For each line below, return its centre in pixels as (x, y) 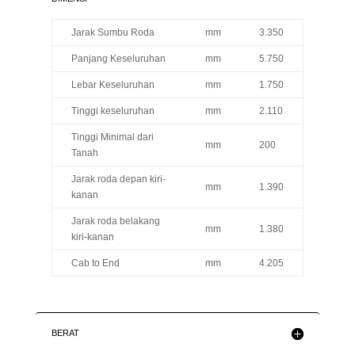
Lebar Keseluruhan (113, 85)
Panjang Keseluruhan (118, 59)
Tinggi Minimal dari (112, 137)
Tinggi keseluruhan (113, 111)
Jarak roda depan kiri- (118, 179)
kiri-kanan (92, 237)
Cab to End (95, 263)
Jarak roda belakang (115, 221)
